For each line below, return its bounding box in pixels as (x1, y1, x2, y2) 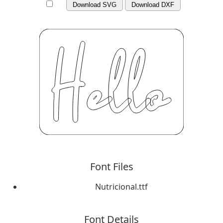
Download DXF (131, 1, 174, 8)
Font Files (90, 160, 133, 174)
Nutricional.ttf (95, 181, 148, 193)
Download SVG (73, 1, 116, 8)
